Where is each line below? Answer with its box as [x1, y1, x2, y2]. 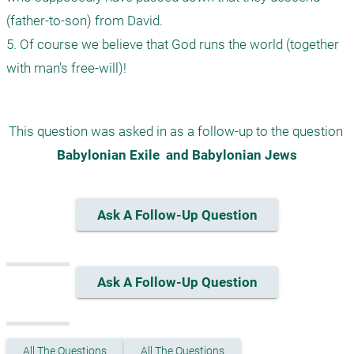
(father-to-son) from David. [6, 13, 163, 29]
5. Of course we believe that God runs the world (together [6, 36, 339, 53]
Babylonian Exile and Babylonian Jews [57, 147, 297, 164]
